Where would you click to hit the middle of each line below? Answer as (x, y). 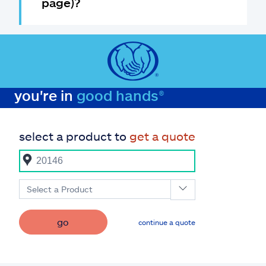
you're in (45, 95)
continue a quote (167, 222)
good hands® (121, 95)
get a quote (162, 136)
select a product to (74, 136)
